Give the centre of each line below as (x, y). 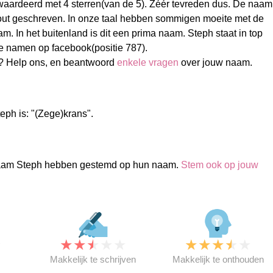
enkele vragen (147, 62)
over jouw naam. (215, 62)
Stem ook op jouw (219, 165)
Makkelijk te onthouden (218, 259)
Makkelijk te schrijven (93, 259)
